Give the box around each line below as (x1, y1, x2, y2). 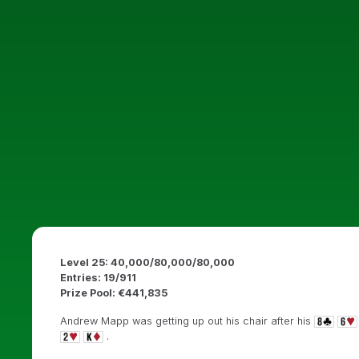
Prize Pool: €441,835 (60, 287, 167, 299)
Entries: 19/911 (60, 272, 136, 284)
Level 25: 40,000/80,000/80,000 (60, 256, 235, 268)
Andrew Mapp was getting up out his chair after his (60, 315, 314, 327)
